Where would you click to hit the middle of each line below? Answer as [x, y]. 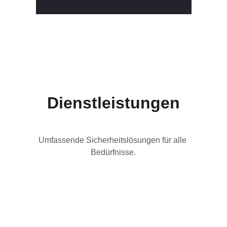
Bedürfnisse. [113, 152]
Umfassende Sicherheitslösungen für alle [113, 140]
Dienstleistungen [113, 103]
